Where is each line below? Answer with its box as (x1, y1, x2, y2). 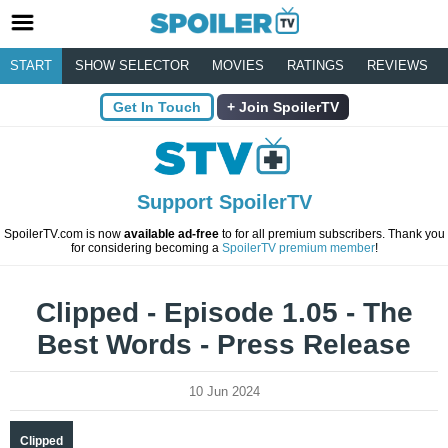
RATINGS (287, 58, 344, 73)
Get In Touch (112, 99, 201, 115)
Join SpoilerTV (234, 99, 339, 115)
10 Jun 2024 (188, 384, 260, 400)
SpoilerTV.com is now (3, 227, 124, 242)
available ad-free (123, 227, 219, 242)
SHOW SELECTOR (75, 58, 189, 73)
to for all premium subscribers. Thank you (218, 227, 445, 242)
